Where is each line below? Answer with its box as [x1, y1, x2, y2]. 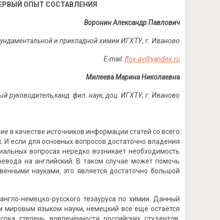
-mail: [107, 55, 125, 63]
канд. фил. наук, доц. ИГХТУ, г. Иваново [54, 91, 180, 99]
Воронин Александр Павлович [83, 19, 180, 27]
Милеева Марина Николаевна [85, 73, 180, 81]
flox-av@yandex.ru [124, 55, 180, 63]
